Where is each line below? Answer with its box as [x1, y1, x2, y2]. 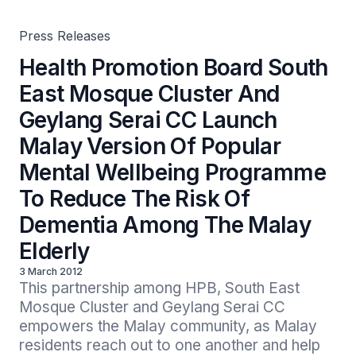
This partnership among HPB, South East [19, 279, 300, 297]
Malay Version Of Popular [19, 133, 281, 160]
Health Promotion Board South [19, 54, 328, 81]
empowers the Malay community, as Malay [19, 317, 317, 335]
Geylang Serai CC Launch [19, 106, 277, 133]
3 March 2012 [19, 265, 83, 277]
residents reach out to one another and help [19, 336, 320, 354]
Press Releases [19, 28, 110, 44]
